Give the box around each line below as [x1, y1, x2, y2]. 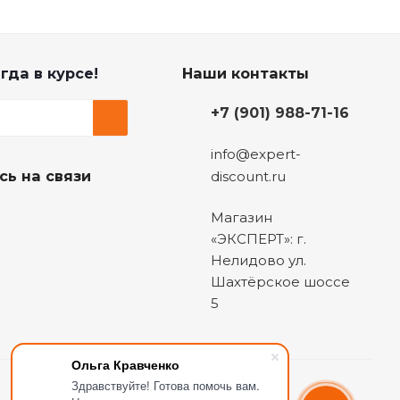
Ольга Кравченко [71, 355, 179, 373]
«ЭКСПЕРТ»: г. [210, 230, 306, 248]
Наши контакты [181, 64, 309, 82]
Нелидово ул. [210, 252, 306, 270]
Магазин [210, 209, 272, 227]
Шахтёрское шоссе [210, 273, 350, 291]
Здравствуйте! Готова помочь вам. [71, 377, 260, 394]
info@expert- [210, 146, 301, 163]
